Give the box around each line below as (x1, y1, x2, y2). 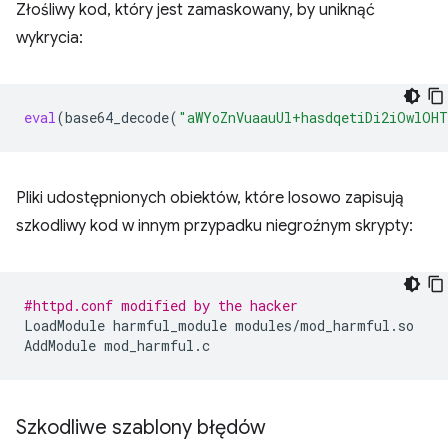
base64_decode (65, 108, 169, 127)
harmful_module (113, 316, 227, 335)
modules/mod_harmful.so (235, 316, 414, 335)
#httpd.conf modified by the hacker (24, 296, 298, 315)
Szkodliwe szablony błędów (16, 415, 266, 440)
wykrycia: (16, 28, 83, 48)
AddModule (24, 336, 96, 355)
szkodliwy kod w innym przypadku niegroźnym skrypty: (16, 216, 413, 236)
